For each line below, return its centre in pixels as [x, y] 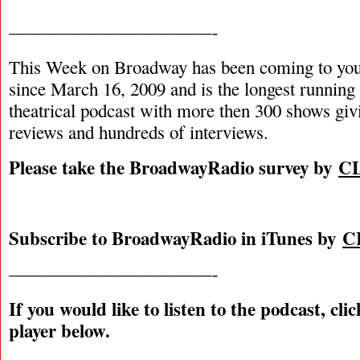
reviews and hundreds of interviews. [139, 132]
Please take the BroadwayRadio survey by [174, 167]
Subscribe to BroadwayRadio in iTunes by [176, 238]
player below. [59, 330]
